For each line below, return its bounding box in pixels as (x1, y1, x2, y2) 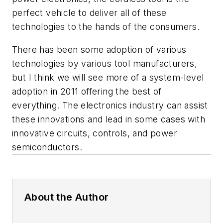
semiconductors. (12, 141, 82, 152)
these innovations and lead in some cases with (12, 113, 205, 124)
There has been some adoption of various (12, 44, 187, 55)
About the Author (24, 191, 109, 203)
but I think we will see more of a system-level (12, 72, 204, 83)
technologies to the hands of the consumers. (12, 21, 200, 32)
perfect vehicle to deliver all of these (12, 7, 167, 18)
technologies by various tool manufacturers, (12, 58, 198, 69)
